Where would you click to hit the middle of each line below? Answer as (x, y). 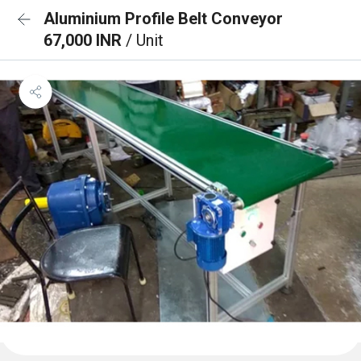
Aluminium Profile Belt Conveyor (163, 19)
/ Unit (145, 40)
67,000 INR (85, 40)
